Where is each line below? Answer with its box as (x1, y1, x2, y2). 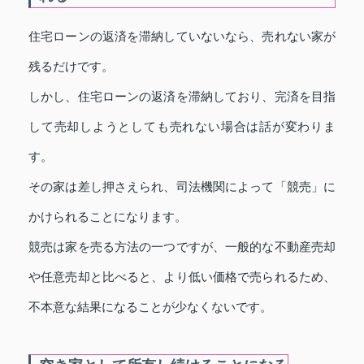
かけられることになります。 (28, 209, 187, 223)
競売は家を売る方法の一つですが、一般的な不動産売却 (28, 239, 336, 253)
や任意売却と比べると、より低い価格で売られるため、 (28, 269, 336, 284)
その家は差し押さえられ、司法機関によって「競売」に (28, 179, 336, 193)
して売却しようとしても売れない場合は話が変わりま (28, 119, 336, 133)
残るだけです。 (28, 58, 114, 73)
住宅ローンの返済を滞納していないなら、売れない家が (28, 28, 336, 43)
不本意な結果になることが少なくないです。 (28, 299, 272, 314)
